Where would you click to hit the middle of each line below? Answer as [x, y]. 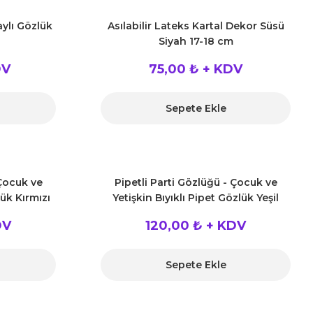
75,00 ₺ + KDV [196, 69]
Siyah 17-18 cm [196, 41]
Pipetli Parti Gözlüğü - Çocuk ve [196, 182]
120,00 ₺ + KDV [196, 226]
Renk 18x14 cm [196, 213]
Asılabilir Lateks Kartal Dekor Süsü [196, 26]
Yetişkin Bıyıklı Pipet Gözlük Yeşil [196, 198]
